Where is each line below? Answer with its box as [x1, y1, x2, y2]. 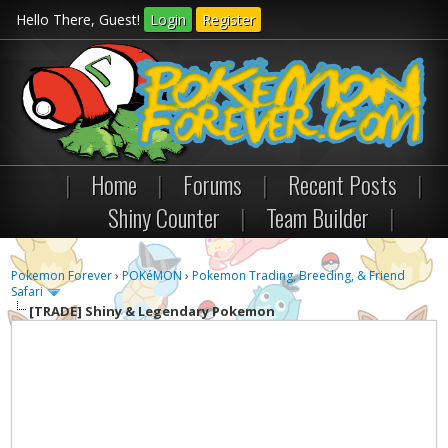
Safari [11, 283, 44, 300]
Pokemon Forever [11, 267, 113, 284]
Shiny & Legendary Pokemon [82, 301, 276, 320]
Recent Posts [288, 166, 397, 202]
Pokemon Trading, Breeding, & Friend [192, 267, 406, 284]
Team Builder [266, 199, 369, 235]
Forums [183, 166, 242, 202]
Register [201, 10, 255, 29]
